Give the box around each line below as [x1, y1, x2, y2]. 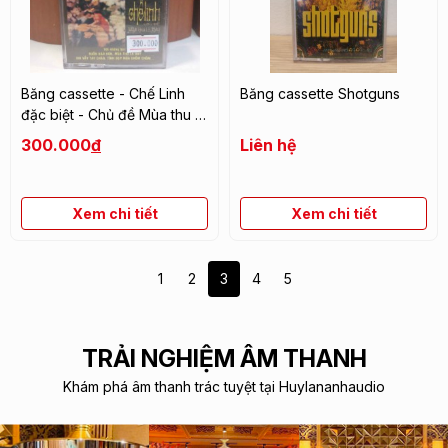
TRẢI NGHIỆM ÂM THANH [81, 343, 367, 373]
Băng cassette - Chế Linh [21, 85, 185, 103]
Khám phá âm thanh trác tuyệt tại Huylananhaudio [63, 377, 385, 395]
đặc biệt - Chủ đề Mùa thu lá [21, 106, 206, 124]
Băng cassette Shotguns [240, 85, 400, 103]
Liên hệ [240, 135, 296, 156]
